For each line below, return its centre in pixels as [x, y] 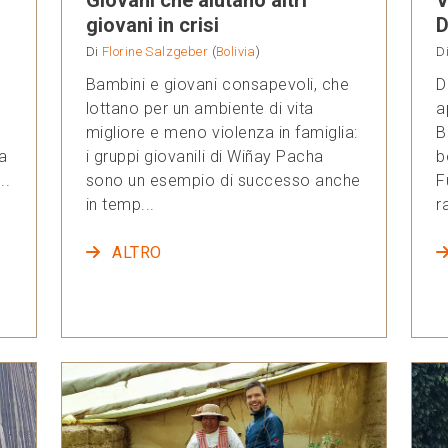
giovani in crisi [152, 24]
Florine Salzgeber [155, 51]
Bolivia [235, 51]
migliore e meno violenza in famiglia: [221, 132]
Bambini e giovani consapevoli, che [217, 84]
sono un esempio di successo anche [223, 180]
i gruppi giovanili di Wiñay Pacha [204, 156]
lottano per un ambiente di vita [199, 108]
